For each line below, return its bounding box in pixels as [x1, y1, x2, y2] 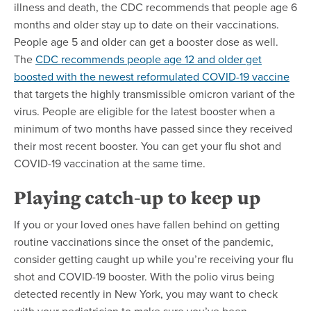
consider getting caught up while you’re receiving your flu [14, 251, 294, 267]
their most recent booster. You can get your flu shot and [14, 137, 281, 153]
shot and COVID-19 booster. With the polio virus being [14, 268, 274, 284]
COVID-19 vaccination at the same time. [14, 155, 205, 171]
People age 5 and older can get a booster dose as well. [14, 33, 278, 49]
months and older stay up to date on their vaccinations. [14, 16, 279, 32]
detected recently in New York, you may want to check [14, 285, 278, 301]
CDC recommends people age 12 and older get [35, 51, 262, 67]
